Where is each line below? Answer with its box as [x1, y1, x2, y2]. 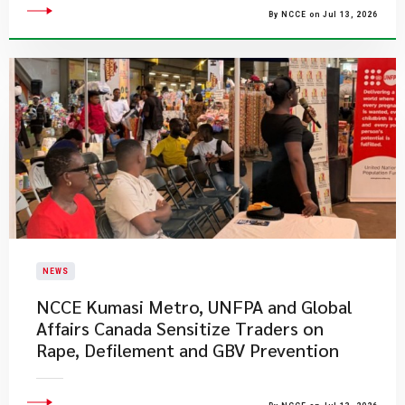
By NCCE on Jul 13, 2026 [268, 10, 378, 19]
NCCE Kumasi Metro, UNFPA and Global [36, 295, 353, 318]
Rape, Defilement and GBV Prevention [36, 338, 339, 362]
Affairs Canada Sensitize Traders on [36, 316, 324, 340]
